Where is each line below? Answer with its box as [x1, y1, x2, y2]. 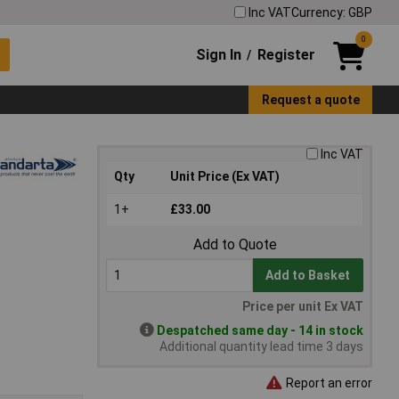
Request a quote [261, 92, 360, 107]
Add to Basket [265, 268, 351, 283]
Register [256, 45, 315, 63]
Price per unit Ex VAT [242, 299, 363, 314]
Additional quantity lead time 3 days [159, 339, 363, 354]
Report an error [283, 375, 372, 390]
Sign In [196, 45, 242, 63]
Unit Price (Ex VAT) [170, 169, 280, 184]
